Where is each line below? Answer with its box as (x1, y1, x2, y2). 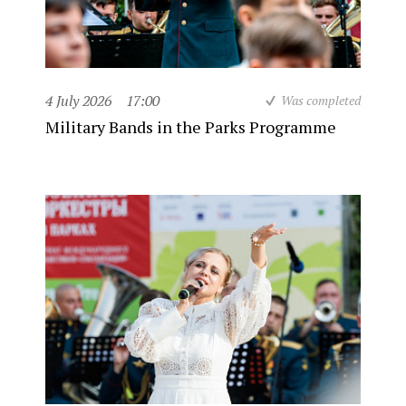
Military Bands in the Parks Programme (45, 116, 336, 138)
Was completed (281, 92, 361, 109)
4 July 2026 (45, 91, 111, 111)
